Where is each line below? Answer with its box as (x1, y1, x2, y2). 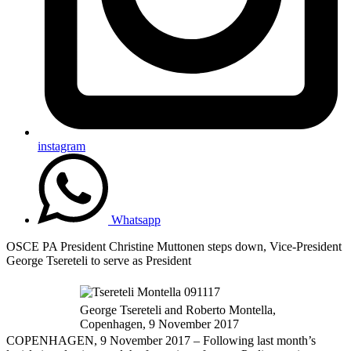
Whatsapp (111, 212, 161, 226)
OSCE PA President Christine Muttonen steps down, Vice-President (6, 239, 342, 253)
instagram (38, 139, 85, 153)
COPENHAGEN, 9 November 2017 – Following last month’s (6, 333, 316, 347)
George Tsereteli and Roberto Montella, (80, 302, 276, 317)
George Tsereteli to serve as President (6, 253, 191, 267)
